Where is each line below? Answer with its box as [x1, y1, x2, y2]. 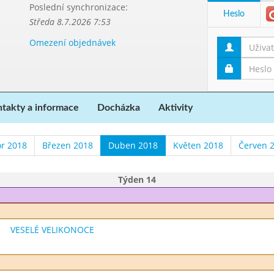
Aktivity [158, 103, 193, 113]
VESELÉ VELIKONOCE [10, 224, 94, 235]
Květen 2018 [173, 139, 223, 151]
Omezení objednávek [29, 37, 116, 48]
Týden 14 [118, 174, 156, 185]
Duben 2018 [108, 139, 158, 151]
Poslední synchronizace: [29, 1, 128, 13]
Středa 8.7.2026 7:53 [29, 16, 111, 28]
